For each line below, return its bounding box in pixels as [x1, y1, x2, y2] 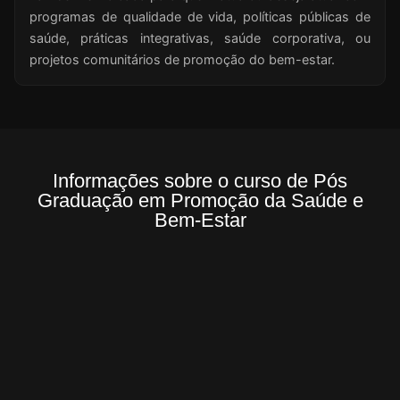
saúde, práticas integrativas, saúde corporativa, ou [29, 30, 371, 46]
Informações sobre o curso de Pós [53, 170, 347, 193]
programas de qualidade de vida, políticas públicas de [29, 9, 371, 25]
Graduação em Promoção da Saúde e [37, 189, 363, 212]
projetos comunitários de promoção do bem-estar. [29, 52, 335, 68]
